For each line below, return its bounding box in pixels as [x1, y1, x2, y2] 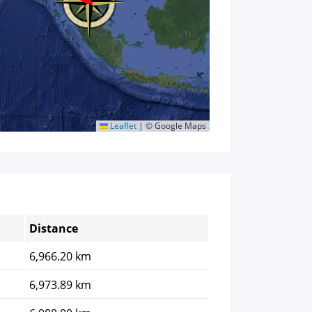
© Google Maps [143, 120, 206, 132]
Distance [29, 221, 78, 237]
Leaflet [108, 120, 136, 132]
